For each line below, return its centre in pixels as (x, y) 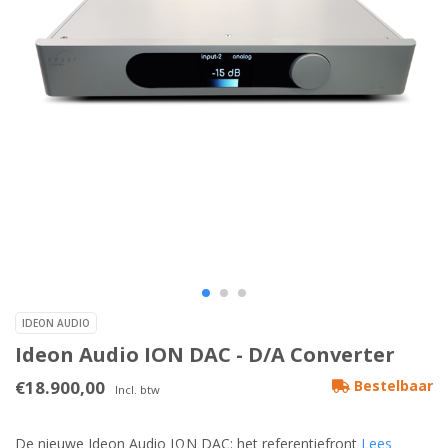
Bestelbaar (391, 386)
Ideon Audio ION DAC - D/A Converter (205, 355)
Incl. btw (137, 390)
